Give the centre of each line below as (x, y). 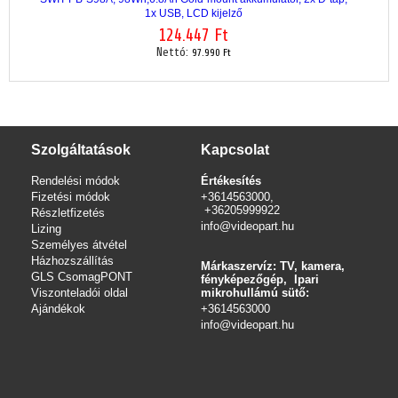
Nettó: (174, 52)
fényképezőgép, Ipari (259, 279)
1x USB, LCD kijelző (193, 13)
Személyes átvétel (79, 245)
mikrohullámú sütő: (255, 293)
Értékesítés (232, 181)
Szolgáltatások (80, 150)
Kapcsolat (235, 150)
